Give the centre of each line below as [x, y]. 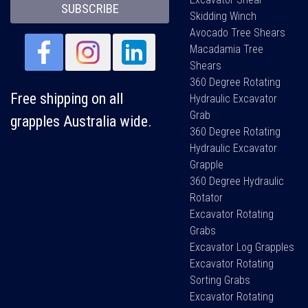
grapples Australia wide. [81, 121]
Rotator [207, 197]
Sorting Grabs [220, 280]
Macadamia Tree [227, 49]
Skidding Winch [223, 16]
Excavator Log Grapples [242, 247]
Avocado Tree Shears [238, 32]
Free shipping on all [67, 98]
